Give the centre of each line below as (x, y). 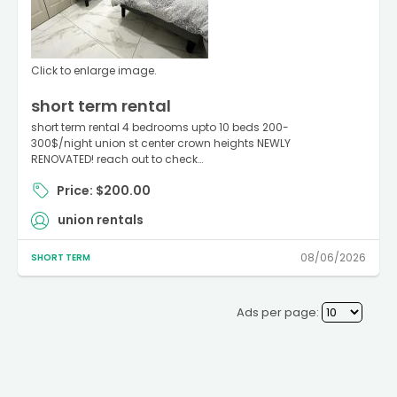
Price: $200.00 (104, 191)
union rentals (101, 220)
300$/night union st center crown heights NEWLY (161, 143)
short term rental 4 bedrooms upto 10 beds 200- (160, 127)
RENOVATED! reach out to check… (117, 159)
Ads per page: (277, 312)
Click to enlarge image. (94, 70)
